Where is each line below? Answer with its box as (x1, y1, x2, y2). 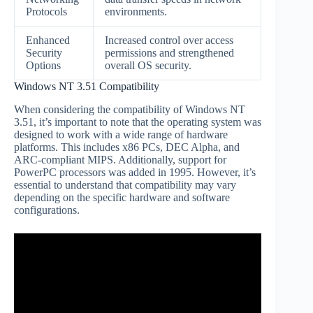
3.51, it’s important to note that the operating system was (14, 115, 261, 128)
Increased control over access (105, 34, 233, 46)
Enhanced (26, 34, 70, 46)
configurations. (14, 203, 80, 216)
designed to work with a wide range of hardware (14, 128, 228, 140)
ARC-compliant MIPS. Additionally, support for (14, 153, 226, 166)
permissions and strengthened (105, 46, 234, 59)
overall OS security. (105, 59, 191, 71)
